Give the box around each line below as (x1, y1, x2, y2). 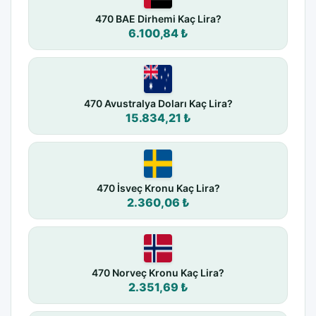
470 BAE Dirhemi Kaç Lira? (95, 13, 221, 25)
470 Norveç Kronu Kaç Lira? (92, 267, 224, 279)
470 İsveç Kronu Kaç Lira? (96, 182, 220, 195)
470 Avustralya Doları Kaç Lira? (83, 97, 233, 110)
